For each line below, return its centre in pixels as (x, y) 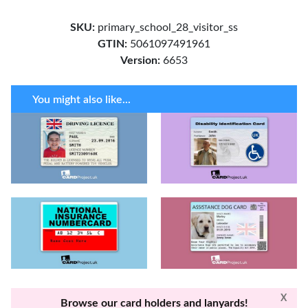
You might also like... (81, 99)
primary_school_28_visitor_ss (168, 27)
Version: (140, 60)
